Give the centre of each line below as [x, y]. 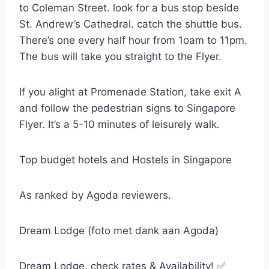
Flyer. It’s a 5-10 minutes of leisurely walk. [119, 124]
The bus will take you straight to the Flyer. [120, 56]
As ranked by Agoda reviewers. [95, 195]
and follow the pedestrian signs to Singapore [127, 108]
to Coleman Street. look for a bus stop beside [129, 8]
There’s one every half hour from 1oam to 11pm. [133, 40]
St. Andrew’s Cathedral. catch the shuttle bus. [131, 24]
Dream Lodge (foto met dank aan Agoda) [119, 230]
